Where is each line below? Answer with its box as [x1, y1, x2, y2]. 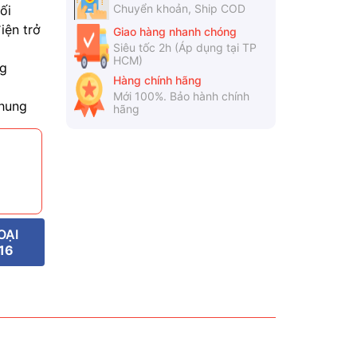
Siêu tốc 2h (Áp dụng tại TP [112, 40, 257, 54]
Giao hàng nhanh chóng [112, 24, 237, 38]
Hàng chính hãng [112, 73, 202, 87]
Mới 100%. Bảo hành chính [112, 88, 249, 103]
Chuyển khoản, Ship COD [112, 2, 245, 16]
